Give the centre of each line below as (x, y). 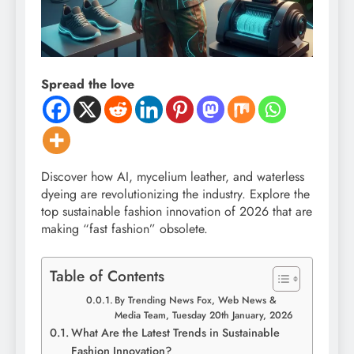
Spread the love (88, 85)
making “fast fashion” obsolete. (124, 229)
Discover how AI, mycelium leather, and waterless (173, 177)
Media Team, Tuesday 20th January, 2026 (204, 316)
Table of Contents (107, 276)
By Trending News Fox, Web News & (196, 301)
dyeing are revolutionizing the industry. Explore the (175, 194)
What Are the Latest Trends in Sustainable (175, 333)
